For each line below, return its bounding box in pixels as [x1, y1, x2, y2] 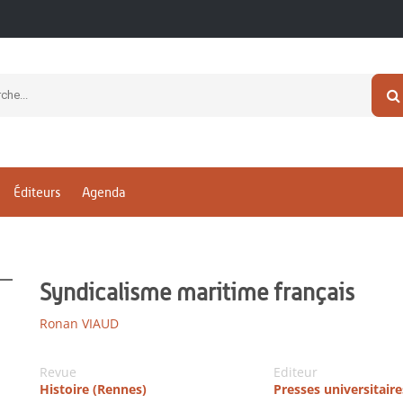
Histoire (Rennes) [40, 381, 147, 398]
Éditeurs [13, 184, 60, 201]
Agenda [82, 184, 125, 201]
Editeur [273, 363, 318, 381]
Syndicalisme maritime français [40, 278, 354, 306]
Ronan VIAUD [40, 315, 119, 332]
